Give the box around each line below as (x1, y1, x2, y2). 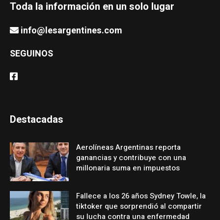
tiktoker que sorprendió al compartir (76, 200, 202, 212)
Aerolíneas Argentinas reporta (76, 141, 181, 153)
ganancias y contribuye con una (76, 152, 187, 163)
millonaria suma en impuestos (76, 162, 180, 173)
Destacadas (10, 112, 64, 127)
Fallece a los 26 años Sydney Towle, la (76, 190, 206, 201)
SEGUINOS (10, 47, 54, 60)
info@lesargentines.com (21, 24, 123, 37)
